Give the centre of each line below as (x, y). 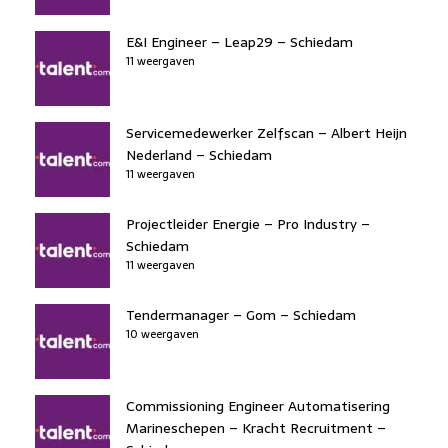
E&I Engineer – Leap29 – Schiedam (239, 41)
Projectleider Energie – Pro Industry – (248, 223)
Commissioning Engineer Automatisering (258, 405)
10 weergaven (162, 333)
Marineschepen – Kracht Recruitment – (256, 427)
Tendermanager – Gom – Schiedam (241, 314)
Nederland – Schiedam (199, 154)
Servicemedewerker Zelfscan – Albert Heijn (266, 132)
